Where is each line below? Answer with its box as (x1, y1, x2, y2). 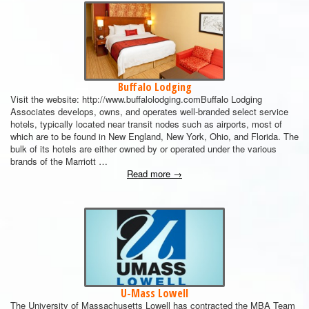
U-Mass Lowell (121, 286, 188, 301)
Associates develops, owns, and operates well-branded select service (10, 105, 288, 118)
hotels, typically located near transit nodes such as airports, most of (10, 117, 282, 130)
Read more (127, 167, 173, 180)
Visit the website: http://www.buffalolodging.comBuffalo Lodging (10, 92, 262, 106)
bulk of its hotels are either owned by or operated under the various (10, 142, 277, 155)
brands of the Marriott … (10, 154, 108, 168)
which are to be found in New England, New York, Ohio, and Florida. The (10, 130, 299, 143)
